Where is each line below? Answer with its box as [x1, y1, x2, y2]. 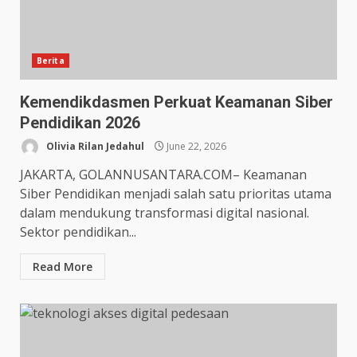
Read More [33, 259, 92, 274]
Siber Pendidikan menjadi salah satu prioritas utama [20, 185, 331, 202]
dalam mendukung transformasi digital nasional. [20, 204, 309, 222]
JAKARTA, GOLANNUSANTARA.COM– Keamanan [20, 166, 307, 183]
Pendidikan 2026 [20, 113, 140, 132]
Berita [37, 55, 65, 66]
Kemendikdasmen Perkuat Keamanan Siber [20, 92, 333, 112]
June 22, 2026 [164, 139, 226, 153]
